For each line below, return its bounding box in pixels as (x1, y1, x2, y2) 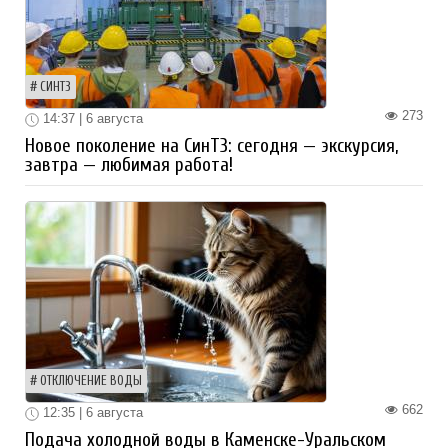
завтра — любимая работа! (25, 153, 233, 176)
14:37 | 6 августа (39, 111, 143, 127)
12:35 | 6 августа (39, 404, 143, 420)
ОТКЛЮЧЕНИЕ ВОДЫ (40, 373, 142, 388)
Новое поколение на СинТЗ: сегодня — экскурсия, (25, 134, 398, 157)
